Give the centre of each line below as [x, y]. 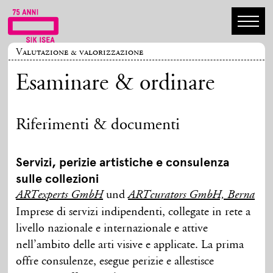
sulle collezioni [58, 179]
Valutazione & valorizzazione [80, 52]
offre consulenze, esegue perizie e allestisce [115, 261]
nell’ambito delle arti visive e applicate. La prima [130, 245]
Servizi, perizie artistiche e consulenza [123, 162]
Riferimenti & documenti [98, 125]
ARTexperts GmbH [60, 195]
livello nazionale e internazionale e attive [112, 228]
